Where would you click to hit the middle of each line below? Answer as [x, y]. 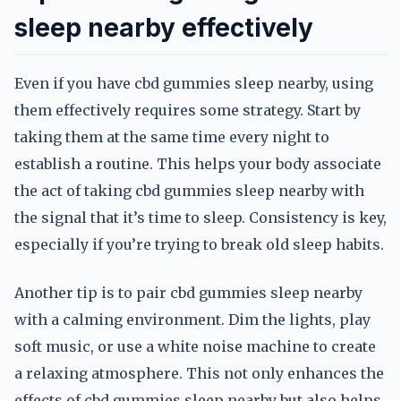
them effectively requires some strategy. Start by [188, 110]
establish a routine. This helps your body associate [198, 164]
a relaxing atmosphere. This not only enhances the [199, 373]
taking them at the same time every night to [172, 137]
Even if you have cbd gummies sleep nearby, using [194, 83]
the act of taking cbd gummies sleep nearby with [189, 191]
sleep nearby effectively [164, 28]
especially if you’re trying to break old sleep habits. [199, 244]
